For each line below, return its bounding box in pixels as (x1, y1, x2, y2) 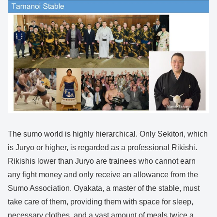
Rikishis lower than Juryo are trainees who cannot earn (8, 156, 196, 165)
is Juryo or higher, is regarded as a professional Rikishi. (8, 143, 197, 152)
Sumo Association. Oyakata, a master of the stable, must (8, 184, 200, 192)
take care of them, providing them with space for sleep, (8, 197, 193, 206)
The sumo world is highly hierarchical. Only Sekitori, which (8, 129, 208, 138)
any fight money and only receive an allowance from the (8, 170, 198, 179)
